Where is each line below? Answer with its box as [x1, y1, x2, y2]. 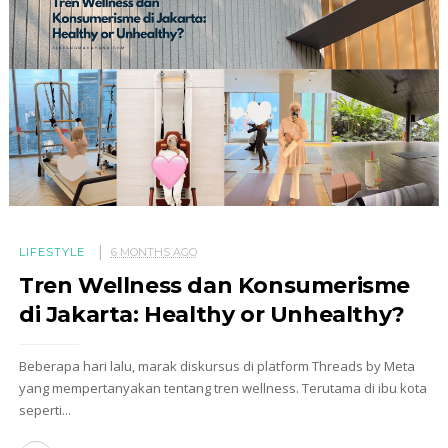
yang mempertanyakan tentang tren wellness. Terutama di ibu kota [18, 378, 427, 397]
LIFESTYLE [18, 244, 85, 259]
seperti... [18, 400, 71, 419]
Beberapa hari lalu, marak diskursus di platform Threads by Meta [18, 356, 415, 375]
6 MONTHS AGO [110, 244, 197, 259]
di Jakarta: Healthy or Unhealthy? [18, 300, 405, 328]
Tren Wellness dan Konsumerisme [18, 271, 410, 299]
